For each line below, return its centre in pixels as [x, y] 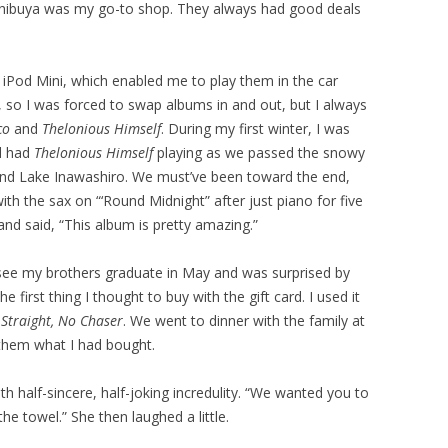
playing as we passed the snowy [259, 152]
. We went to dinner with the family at [244, 320]
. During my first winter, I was [255, 128]
